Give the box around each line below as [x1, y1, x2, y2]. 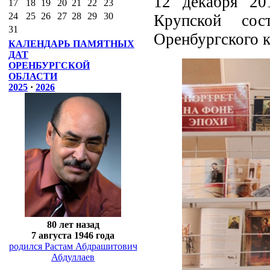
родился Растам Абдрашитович [8, 240, 137, 251]
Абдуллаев [51, 251, 95, 262]
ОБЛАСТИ [8, 71, 57, 81]
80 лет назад [46, 219, 99, 230]
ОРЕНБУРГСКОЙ [8, 60, 90, 71]
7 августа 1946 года [31, 230, 115, 240]
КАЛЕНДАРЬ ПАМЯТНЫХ [8, 39, 134, 49]
